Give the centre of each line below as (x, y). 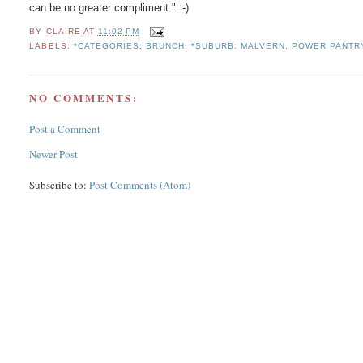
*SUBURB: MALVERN (238, 46)
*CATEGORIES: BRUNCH (129, 46)
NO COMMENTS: (84, 98)
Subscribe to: (60, 184)
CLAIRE (63, 32)
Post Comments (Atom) (140, 184)
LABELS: (51, 46)
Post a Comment (65, 128)
